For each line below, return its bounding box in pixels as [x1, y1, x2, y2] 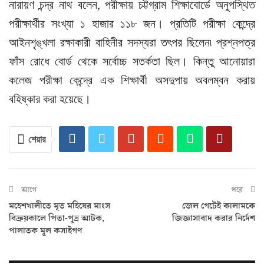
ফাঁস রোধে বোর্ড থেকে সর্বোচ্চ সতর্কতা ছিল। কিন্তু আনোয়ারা [9, 55, 255, 68]
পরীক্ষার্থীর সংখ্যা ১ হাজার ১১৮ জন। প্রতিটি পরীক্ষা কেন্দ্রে [9, 17, 255, 31]
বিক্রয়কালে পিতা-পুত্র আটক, [9, 212, 104, 225]
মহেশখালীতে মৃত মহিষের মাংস [9, 200, 110, 213]
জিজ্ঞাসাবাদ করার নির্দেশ [172, 212, 255, 225]
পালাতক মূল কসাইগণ [9, 225, 82, 237]
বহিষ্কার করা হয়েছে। [9, 93, 91, 106]
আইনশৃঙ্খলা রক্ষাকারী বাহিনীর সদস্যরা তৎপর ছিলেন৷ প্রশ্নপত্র [9, 36, 255, 49]
